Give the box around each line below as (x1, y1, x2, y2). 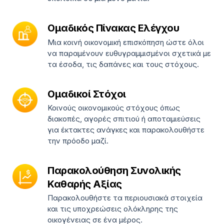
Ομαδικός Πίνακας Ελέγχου (47, 22, 179, 34)
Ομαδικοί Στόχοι (47, 87, 126, 100)
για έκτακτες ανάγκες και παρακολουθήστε (47, 125, 204, 135)
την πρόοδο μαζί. (47, 136, 108, 146)
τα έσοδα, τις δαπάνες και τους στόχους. (47, 59, 199, 69)
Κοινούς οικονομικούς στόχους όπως (47, 103, 180, 113)
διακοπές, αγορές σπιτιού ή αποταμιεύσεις (47, 114, 200, 124)
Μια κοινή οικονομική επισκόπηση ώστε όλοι (47, 37, 204, 47)
